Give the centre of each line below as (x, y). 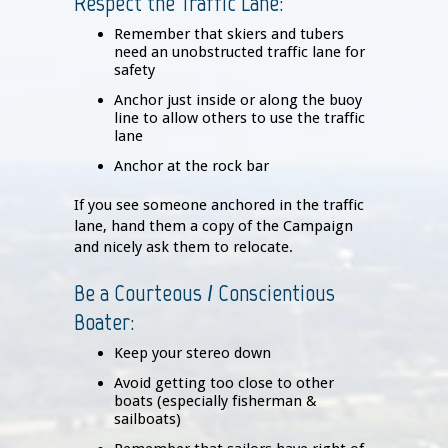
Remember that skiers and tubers (229, 34)
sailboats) (147, 419)
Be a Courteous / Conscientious (204, 293)
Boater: (104, 322)
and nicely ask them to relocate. (183, 247)
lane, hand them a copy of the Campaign (213, 226)
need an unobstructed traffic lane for (239, 52)
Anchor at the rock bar (191, 166)
